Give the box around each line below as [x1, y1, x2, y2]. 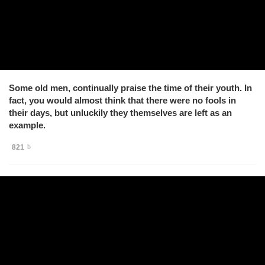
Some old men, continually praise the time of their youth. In [9, 82, 252, 93]
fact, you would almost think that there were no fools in [9, 95, 236, 105]
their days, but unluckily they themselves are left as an [9, 107, 232, 118]
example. [9, 119, 46, 130]
